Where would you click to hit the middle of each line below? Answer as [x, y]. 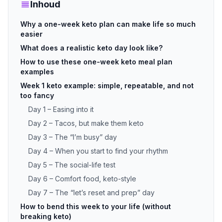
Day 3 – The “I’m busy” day [73, 137]
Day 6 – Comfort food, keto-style [82, 179]
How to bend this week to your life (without [96, 206]
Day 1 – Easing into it [61, 109]
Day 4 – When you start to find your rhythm [98, 151]
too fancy [37, 95]
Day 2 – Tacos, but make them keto [86, 123]
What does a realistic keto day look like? [91, 48]
